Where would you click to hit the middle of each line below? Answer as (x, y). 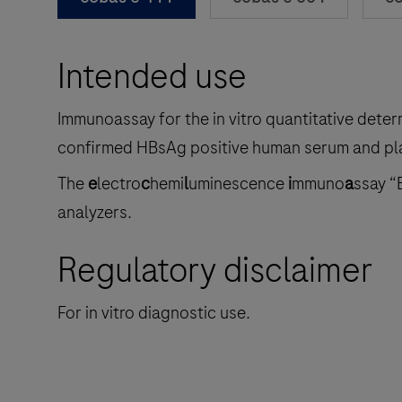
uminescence (238, 183)
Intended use (152, 76)
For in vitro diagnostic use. (154, 312)
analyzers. (95, 212)
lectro (119, 183)
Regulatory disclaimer (215, 270)
